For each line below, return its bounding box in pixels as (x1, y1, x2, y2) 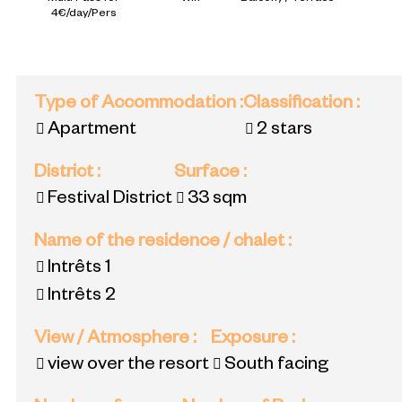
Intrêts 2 (48, 287, 116, 308)
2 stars (257, 121, 312, 142)
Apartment (48, 121, 136, 142)
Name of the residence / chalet (34, 233, 288, 254)
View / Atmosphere (34, 330, 193, 351)
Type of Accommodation (34, 95, 240, 116)
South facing (224, 356, 328, 377)
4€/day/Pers (50, 7, 117, 21)
